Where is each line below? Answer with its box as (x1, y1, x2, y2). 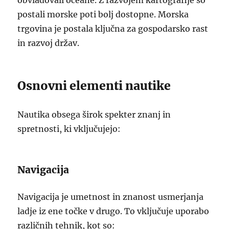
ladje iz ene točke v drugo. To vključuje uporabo (17, 206, 210, 216)
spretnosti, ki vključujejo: (17, 124, 121, 134)
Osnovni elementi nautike (17, 78, 171, 93)
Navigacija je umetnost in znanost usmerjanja (17, 192, 204, 202)
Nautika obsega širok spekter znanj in (17, 109, 171, 120)
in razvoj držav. (17, 38, 80, 48)
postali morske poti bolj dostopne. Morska (17, 9, 189, 19)
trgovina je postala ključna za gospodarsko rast (17, 24, 209, 34)
